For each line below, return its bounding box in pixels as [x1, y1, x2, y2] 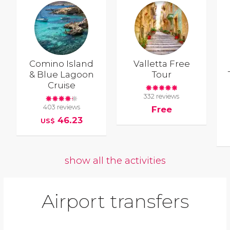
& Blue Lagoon [29, 69, 94, 80]
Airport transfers [41, 189, 189, 213]
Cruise [47, 80, 75, 90]
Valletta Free [133, 58, 190, 69]
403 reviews [43, 103, 80, 111]
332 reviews [144, 92, 180, 101]
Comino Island [29, 58, 94, 69]
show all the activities [64, 154, 166, 166]
